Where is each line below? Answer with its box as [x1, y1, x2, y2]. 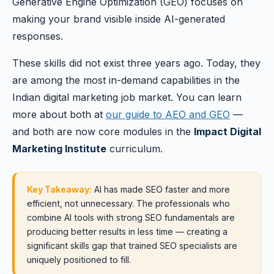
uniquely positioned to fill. [27, 254, 131, 265]
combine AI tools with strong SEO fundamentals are [27, 212, 235, 223]
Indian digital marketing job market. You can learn [12, 91, 242, 103]
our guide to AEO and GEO [106, 108, 230, 120]
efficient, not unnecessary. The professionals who [27, 198, 230, 209]
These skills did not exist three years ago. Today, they [12, 57, 261, 69]
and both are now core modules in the [12, 125, 194, 138]
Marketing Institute [12, 143, 106, 155]
